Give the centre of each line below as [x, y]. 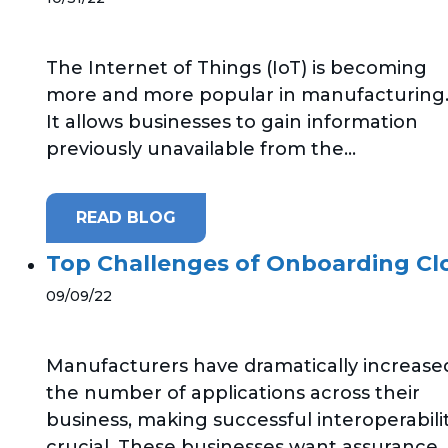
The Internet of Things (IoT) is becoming [236, 67]
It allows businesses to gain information [232, 121]
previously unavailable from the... [201, 148]
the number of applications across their [233, 393]
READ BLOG [126, 217]
